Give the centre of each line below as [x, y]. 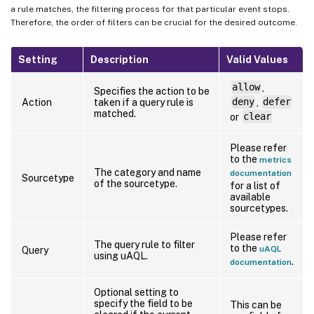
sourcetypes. [259, 208]
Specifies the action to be [152, 91]
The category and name [148, 172]
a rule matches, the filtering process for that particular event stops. [150, 9]
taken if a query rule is [144, 102]
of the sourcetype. [136, 183]
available [250, 197]
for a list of [255, 185]
